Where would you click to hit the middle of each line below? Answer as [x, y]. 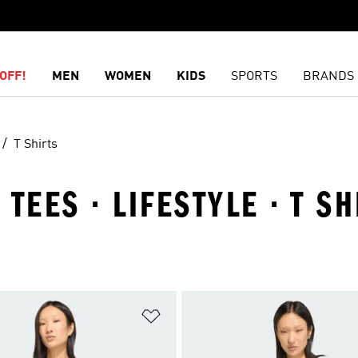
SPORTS [255, 77]
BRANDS [329, 77]
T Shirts [36, 145]
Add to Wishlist [206, 312]
